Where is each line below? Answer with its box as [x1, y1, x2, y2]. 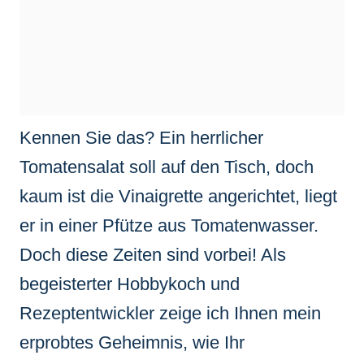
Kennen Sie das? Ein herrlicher [19, 127, 263, 148]
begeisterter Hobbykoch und [19, 273, 240, 294]
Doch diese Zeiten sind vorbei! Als [19, 244, 286, 265]
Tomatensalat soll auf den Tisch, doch [19, 156, 314, 177]
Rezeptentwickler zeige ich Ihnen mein [19, 302, 321, 323]
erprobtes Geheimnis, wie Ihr [19, 331, 245, 353]
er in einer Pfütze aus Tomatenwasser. [19, 214, 318, 236]
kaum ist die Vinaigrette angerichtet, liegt [19, 185, 337, 206]
